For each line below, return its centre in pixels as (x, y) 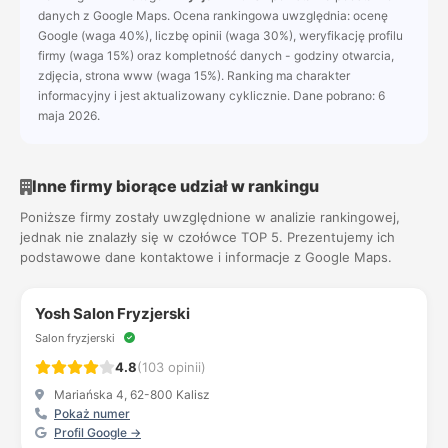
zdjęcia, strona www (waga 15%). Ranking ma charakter (194, 75)
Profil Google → (97, 432)
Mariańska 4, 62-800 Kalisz (130, 394)
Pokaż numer (92, 413)
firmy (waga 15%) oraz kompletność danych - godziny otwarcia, (216, 55)
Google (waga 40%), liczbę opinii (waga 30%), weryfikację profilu (220, 35)
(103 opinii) (171, 367)
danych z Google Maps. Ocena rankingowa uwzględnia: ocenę (213, 15)
